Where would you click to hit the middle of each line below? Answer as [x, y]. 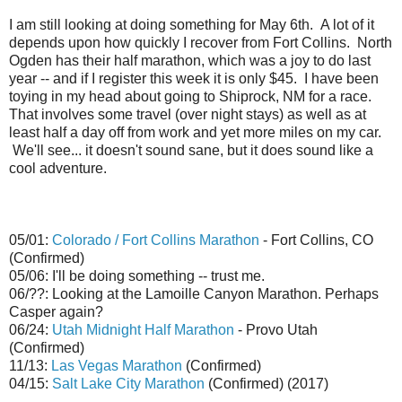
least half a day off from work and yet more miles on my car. [195, 133]
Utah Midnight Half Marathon [143, 330]
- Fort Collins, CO [316, 240]
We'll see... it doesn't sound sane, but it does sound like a [191, 151]
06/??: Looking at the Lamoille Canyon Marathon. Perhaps [194, 294]
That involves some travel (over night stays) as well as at [188, 115]
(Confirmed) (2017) [267, 384]
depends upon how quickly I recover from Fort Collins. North [201, 43]
